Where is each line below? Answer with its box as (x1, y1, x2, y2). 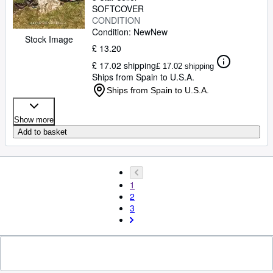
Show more (14, 115, 54, 124)
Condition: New (92, 26, 151, 38)
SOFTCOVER (92, 2, 144, 15)
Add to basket (18, 127, 67, 136)
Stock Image (24, 33, 73, 46)
